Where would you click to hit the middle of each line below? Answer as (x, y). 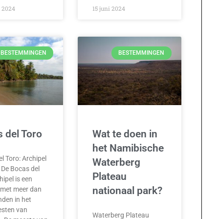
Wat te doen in (125, 134)
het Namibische (128, 148)
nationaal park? (128, 190)
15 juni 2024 (109, 9)
